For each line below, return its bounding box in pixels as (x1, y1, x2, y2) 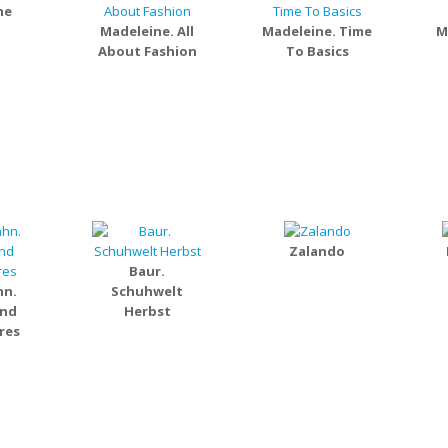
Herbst (123, 302, 171, 320)
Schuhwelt (111, 282, 183, 300)
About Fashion (97, 42, 197, 60)
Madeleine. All (100, 22, 194, 40)
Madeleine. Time (262, 22, 372, 40)
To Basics (285, 42, 349, 60)
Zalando (289, 242, 345, 260)
